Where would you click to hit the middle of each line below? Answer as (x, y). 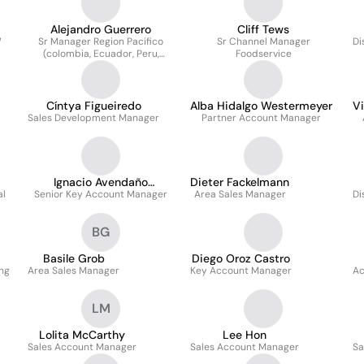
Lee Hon (245, 335)
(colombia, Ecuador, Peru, (101, 54)
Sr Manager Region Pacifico (101, 41)
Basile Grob (74, 258)
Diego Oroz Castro (241, 258)
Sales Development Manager (93, 118)
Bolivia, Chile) (101, 66)
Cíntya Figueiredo (93, 106)
